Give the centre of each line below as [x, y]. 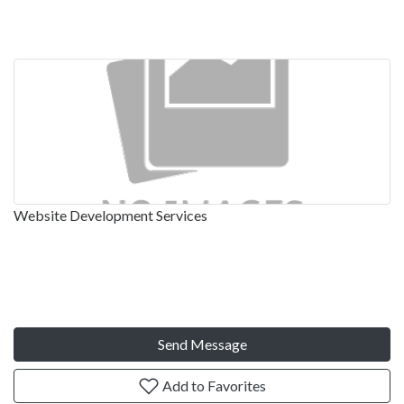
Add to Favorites [213, 385]
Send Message [202, 344]
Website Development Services [110, 215]
